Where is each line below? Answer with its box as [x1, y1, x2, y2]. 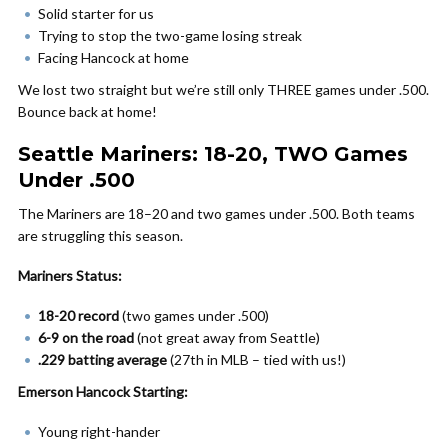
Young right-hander [38, 423, 160, 440]
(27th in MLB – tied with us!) [167, 351, 346, 368]
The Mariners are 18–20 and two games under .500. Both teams [18, 205, 415, 222]
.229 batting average [38, 351, 167, 368]
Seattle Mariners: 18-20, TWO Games [18, 142, 408, 166]
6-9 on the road [38, 329, 134, 346]
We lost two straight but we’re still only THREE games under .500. [18, 81, 429, 98]
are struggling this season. [18, 227, 183, 244]
